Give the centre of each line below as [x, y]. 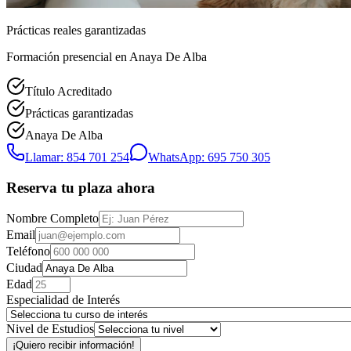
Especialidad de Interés [63, 300]
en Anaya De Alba [161, 56]
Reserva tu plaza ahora [81, 187]
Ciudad [24, 268]
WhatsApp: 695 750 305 [209, 157]
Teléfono [28, 251]
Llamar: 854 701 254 [77, 157]
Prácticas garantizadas [79, 113]
